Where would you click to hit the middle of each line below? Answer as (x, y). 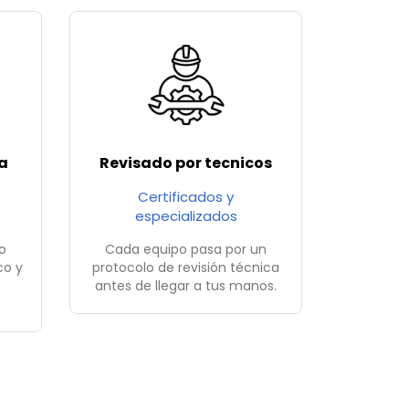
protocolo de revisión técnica (186, 268)
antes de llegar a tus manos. (186, 286)
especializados (186, 216)
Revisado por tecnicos (186, 163)
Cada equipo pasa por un (186, 250)
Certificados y (186, 197)
